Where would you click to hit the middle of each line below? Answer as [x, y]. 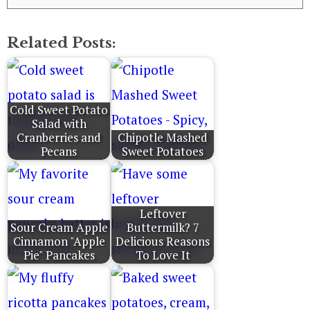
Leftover [163, 214]
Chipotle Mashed [163, 138]
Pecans [59, 152]
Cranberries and [59, 138]
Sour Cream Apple [59, 228]
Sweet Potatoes [163, 152]
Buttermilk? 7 [163, 228]
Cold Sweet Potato [59, 110]
